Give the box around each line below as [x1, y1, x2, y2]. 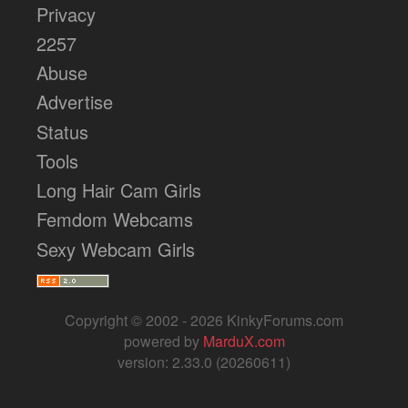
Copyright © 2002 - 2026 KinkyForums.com [65, 309, 343, 331]
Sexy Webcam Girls [36, 235, 196, 262]
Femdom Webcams [36, 206, 194, 233]
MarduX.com [202, 330, 285, 352]
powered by [123, 330, 203, 352]
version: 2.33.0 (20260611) [117, 351, 291, 372]
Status [36, 117, 89, 145]
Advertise [36, 88, 114, 116]
